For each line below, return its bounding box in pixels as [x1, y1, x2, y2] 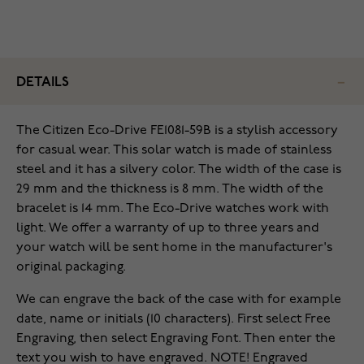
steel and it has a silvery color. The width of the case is [16, 163, 341, 177]
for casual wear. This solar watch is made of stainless [16, 144, 331, 158]
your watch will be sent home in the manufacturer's [16, 241, 332, 255]
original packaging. [16, 261, 126, 275]
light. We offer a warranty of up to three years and [16, 222, 319, 236]
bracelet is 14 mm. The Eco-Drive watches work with [16, 202, 329, 216]
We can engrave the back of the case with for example [16, 293, 341, 307]
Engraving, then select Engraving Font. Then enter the [16, 332, 336, 346]
